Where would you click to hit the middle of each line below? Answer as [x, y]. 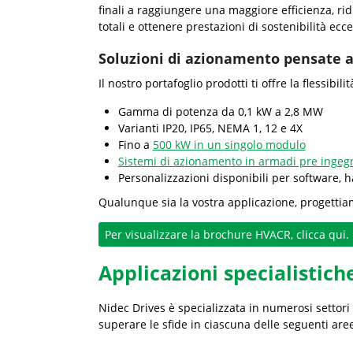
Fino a [135, 145]
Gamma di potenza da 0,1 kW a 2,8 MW [220, 112]
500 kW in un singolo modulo [229, 145]
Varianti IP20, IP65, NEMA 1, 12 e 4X [210, 128]
